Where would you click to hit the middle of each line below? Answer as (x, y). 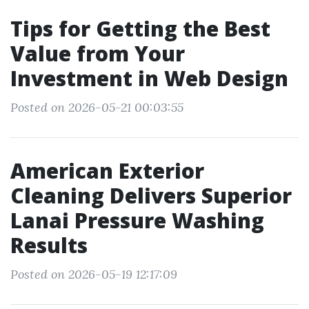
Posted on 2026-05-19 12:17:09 (94, 274)
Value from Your (98, 53)
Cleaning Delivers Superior (151, 196)
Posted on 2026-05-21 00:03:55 (97, 107)
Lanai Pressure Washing (137, 220)
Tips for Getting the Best (140, 29)
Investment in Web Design (149, 78)
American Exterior (107, 171)
